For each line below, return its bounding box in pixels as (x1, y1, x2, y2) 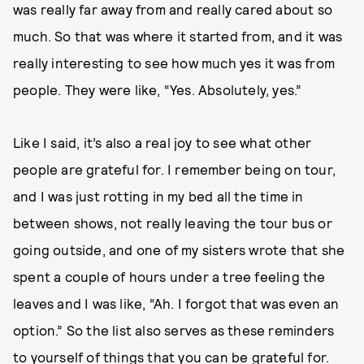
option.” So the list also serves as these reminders (13, 321, 335, 338)
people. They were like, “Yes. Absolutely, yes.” (13, 80, 302, 97)
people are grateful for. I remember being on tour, (13, 160, 336, 177)
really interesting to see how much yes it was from (13, 54, 336, 71)
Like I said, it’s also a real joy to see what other (13, 133, 312, 150)
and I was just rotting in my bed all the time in (13, 187, 304, 204)
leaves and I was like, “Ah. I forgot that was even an (13, 294, 340, 311)
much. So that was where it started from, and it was (13, 27, 343, 44)
